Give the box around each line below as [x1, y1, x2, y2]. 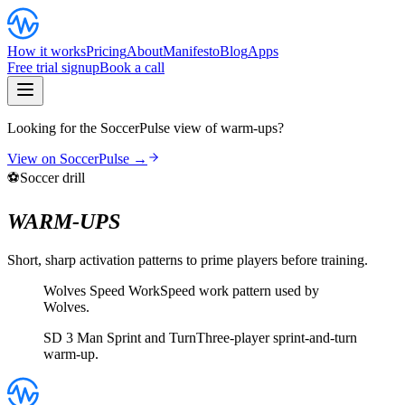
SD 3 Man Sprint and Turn [43, 329, 196, 345]
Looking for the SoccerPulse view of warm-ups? [7, 120, 284, 136]
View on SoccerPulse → [7, 151, 147, 166]
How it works [7, 43, 86, 59]
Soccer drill [20, 170, 85, 185]
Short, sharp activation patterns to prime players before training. [7, 251, 368, 268]
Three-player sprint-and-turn [196, 329, 357, 345]
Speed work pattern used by [160, 282, 319, 298]
